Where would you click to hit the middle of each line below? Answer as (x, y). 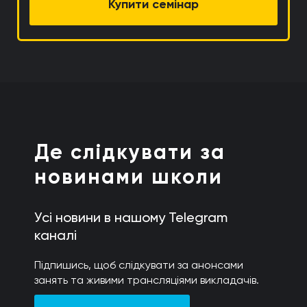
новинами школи (128, 177)
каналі (56, 235)
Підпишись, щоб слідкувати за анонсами (139, 265)
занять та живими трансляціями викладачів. (147, 280)
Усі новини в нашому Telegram (131, 218)
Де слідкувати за (130, 152)
